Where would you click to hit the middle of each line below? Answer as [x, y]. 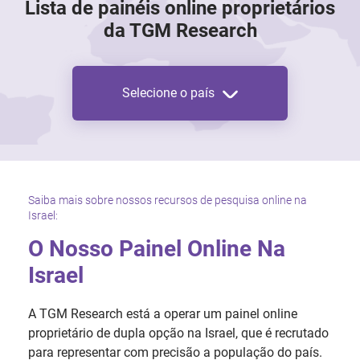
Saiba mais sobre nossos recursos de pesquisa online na [168, 200]
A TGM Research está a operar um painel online [163, 314]
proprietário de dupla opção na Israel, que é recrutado [178, 333]
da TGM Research [180, 31]
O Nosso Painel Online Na [157, 249]
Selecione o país [168, 93]
